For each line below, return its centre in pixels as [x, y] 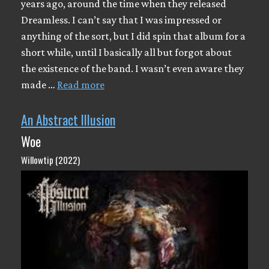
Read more [81, 85]
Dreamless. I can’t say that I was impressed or [121, 20]
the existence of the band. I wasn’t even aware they [132, 68]
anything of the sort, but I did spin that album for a [133, 36]
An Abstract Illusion [68, 119]
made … [39, 85]
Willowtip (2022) [50, 159]
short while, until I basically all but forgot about [126, 52]
